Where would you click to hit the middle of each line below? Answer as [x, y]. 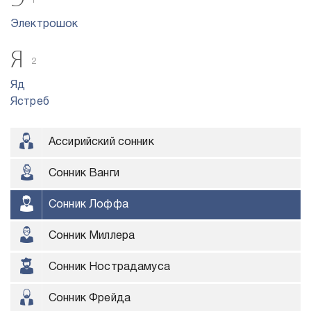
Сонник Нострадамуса [109, 267]
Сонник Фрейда [90, 299]
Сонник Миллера [92, 236]
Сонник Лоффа [89, 205]
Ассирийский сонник [101, 142]
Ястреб [30, 102]
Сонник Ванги [84, 174]
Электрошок [44, 24]
